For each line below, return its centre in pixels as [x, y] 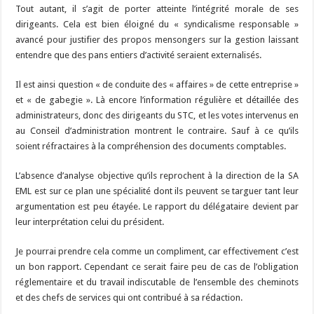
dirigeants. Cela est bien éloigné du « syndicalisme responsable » [157, 25]
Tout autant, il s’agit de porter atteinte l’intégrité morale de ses [157, 9]
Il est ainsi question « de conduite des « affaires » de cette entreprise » [157, 85]
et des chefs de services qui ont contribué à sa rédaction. [129, 298]
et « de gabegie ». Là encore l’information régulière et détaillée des [157, 100]
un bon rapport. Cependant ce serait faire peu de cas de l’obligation [157, 267]
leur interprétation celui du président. [90, 222]
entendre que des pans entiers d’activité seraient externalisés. [139, 55]
